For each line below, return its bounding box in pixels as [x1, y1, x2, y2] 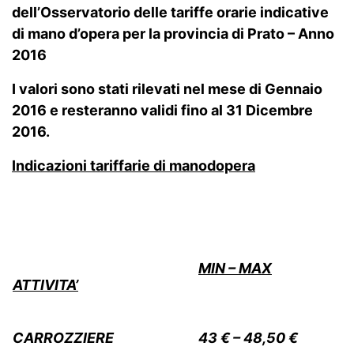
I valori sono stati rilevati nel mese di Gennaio [12, 81, 322, 97]
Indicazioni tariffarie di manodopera [12, 157, 255, 174]
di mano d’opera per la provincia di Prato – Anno [12, 25, 334, 42]
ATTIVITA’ [13, 277, 78, 293]
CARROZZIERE [13, 330, 114, 346]
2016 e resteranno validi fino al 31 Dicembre [12, 102, 313, 119]
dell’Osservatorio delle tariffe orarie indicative [12, 4, 329, 21]
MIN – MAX [198, 260, 272, 277]
